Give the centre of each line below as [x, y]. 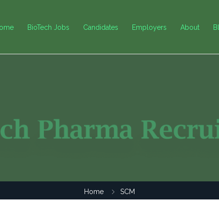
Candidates [101, 27]
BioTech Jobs [48, 27]
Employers [149, 27]
